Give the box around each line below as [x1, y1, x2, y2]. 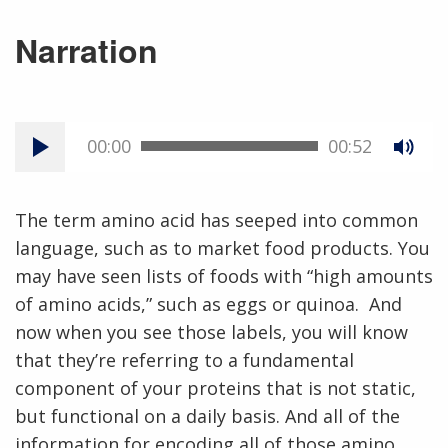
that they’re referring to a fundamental [15, 347, 354, 372]
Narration [15, 27, 158, 74]
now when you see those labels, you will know [15, 319, 408, 344]
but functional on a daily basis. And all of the [15, 403, 400, 428]
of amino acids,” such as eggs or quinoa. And [15, 291, 402, 316]
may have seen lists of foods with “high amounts [15, 263, 433, 288]
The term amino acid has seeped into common [15, 207, 418, 232]
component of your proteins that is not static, [15, 375, 416, 400]
